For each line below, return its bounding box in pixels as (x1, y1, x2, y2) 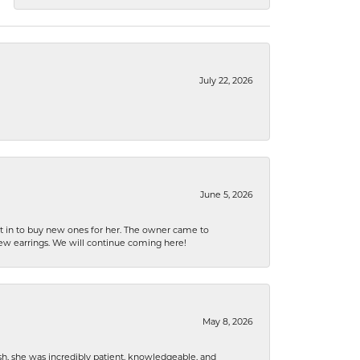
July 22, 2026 (199, 77, 253, 86)
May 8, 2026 (202, 318, 253, 327)
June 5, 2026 (200, 191, 253, 200)
